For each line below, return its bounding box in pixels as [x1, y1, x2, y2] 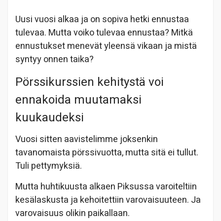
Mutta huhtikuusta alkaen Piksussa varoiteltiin [15, 180, 197, 193]
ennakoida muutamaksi [15, 91, 142, 109]
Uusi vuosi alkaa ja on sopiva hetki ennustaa [15, 12, 189, 26]
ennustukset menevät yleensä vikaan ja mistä [15, 39, 197, 53]
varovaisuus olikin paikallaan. [15, 206, 130, 220]
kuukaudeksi [15, 109, 84, 126]
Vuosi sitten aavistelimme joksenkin [15, 132, 158, 146]
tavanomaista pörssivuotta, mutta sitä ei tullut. [15, 146, 198, 159]
